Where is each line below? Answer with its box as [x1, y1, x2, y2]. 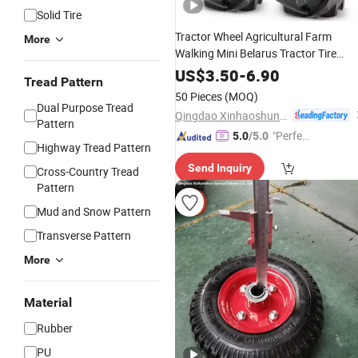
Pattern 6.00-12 [175, 62, 253, 78]
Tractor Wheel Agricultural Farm [175, 29, 332, 44]
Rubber [37, 320, 73, 336]
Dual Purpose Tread [37, 100, 133, 115]
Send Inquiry [188, 161, 252, 174]
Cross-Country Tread [37, 164, 139, 179]
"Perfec [272, 128, 308, 143]
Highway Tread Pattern [37, 140, 151, 155]
